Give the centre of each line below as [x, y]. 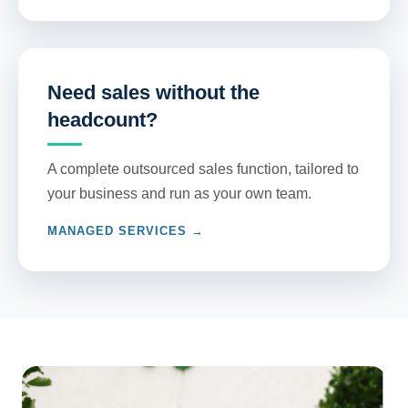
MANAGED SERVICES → [126, 231]
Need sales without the [153, 92]
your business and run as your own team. [179, 194]
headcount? [102, 120]
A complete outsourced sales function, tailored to [203, 169]
